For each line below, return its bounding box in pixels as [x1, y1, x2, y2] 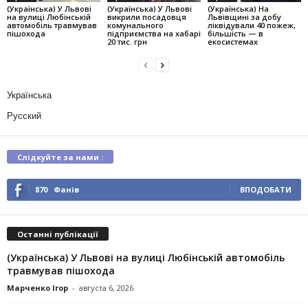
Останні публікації [17, 229, 98, 240]
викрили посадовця [107, 12, 186, 23]
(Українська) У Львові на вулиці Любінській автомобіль [7, 251, 285, 265]
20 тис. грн [107, 36, 147, 47]
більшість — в [207, 28, 263, 39]
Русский [7, 111, 41, 122]
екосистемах [207, 36, 258, 47]
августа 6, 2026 [79, 283, 133, 294]
